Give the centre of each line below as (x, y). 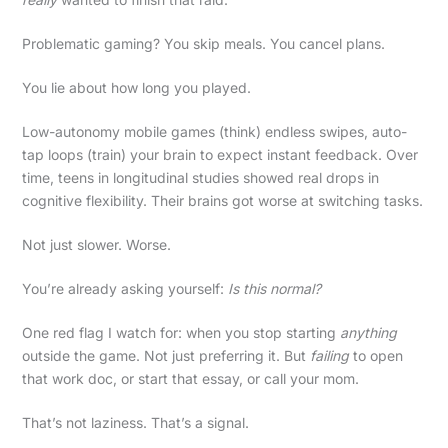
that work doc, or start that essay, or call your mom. (190, 378)
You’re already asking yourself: (124, 288)
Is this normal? (274, 288)
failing (329, 355)
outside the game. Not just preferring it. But (165, 355)
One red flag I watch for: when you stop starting (180, 332)
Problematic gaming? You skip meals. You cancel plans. (203, 43)
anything (368, 332)
